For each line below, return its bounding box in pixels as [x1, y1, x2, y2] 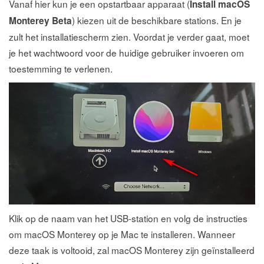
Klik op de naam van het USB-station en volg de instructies [9, 211, 247, 225]
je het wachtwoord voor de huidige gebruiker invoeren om [9, 45, 244, 59]
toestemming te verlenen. [9, 61, 113, 75]
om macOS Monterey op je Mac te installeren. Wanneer [9, 227, 235, 240]
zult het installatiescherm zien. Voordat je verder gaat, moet [9, 29, 249, 43]
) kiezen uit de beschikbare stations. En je [72, 13, 242, 27]
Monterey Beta [9, 14, 72, 27]
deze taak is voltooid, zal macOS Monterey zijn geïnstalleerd [9, 243, 255, 256]
